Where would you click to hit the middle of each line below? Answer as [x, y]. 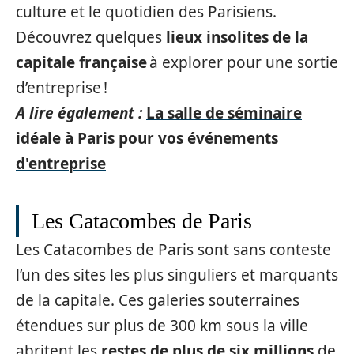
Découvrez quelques [91, 37]
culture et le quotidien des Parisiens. [146, 12]
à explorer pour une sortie [243, 62]
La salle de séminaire [224, 113]
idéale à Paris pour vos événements [147, 138]
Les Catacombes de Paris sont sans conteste [173, 250]
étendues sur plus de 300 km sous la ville [162, 326]
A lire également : [79, 113]
